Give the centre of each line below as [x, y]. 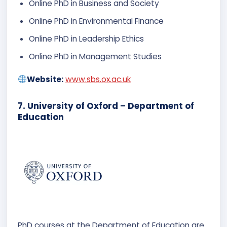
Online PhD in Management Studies [96, 56]
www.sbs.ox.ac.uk [98, 79]
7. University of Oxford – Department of [106, 106]
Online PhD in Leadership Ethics [86, 39]
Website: [45, 79]
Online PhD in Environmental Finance [96, 21]
